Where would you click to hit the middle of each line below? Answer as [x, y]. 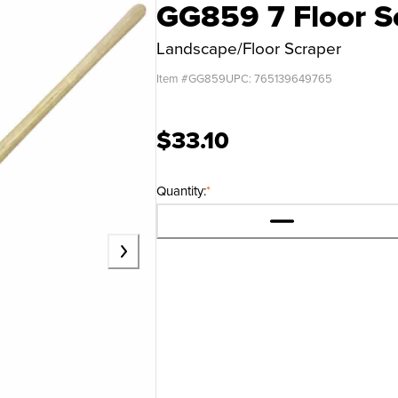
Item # [172, 79]
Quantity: [181, 191]
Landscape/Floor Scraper [249, 48]
